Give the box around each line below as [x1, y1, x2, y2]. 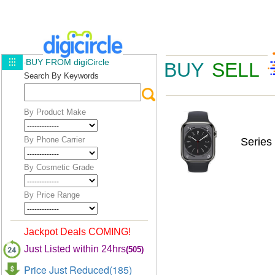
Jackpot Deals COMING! [24, 227, 131, 237]
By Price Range [24, 190, 80, 199]
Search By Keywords [24, 71, 99, 80]
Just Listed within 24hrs [24, 244, 126, 254]
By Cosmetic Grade [24, 163, 94, 172]
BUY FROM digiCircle [26, 57, 109, 67]
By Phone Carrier [24, 135, 85, 144]
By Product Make [24, 107, 86, 117]
